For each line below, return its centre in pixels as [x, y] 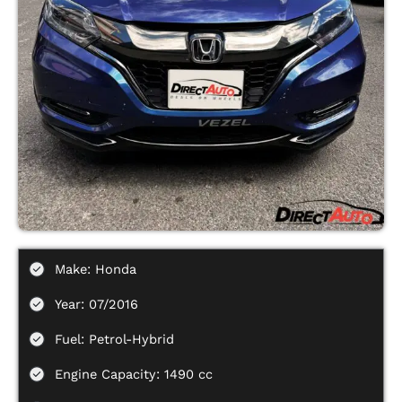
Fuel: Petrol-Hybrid [114, 340]
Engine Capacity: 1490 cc [134, 375]
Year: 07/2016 [96, 305]
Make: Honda [96, 270]
